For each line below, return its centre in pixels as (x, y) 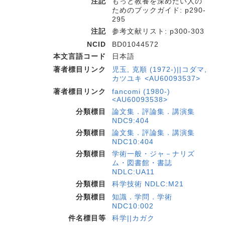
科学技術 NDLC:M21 (148, 184)
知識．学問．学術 (142, 197)
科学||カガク (133, 218)
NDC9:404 (131, 121)
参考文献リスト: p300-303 (158, 31)
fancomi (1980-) (141, 91)
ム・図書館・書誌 (142, 163)
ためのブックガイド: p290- (159, 10)
